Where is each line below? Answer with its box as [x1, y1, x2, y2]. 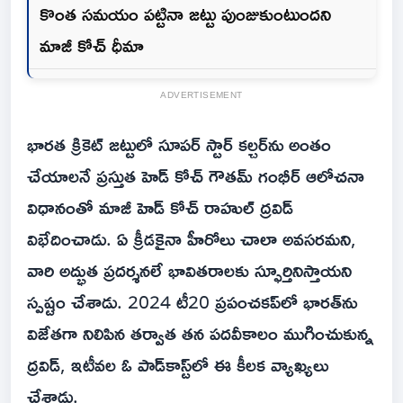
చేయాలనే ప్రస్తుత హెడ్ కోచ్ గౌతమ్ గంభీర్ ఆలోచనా [27, 157, 364, 194]
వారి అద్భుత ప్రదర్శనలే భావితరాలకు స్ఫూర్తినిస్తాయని [27, 252, 352, 289]
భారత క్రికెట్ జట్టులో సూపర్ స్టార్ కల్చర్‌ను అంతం [27, 126, 331, 163]
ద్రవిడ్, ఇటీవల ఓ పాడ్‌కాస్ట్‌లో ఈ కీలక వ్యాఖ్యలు [27, 346, 328, 383]
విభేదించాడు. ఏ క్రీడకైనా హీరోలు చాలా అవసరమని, [27, 220, 356, 257]
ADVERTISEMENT [160, 86, 243, 104]
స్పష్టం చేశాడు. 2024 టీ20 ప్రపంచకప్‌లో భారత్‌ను [27, 283, 357, 320]
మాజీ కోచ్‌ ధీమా [40, 27, 144, 64]
